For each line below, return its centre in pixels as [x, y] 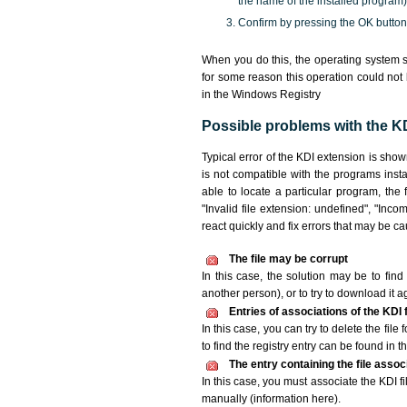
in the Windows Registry [261, 94]
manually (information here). [271, 399]
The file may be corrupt [288, 259]
